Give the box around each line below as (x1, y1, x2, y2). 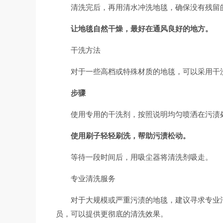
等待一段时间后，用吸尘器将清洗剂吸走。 (71, 152, 213, 162)
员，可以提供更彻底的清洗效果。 (56, 209, 168, 219)
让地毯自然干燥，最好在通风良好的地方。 (71, 24, 213, 33)
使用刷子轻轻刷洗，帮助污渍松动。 (71, 131, 190, 140)
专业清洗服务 (71, 174, 115, 183)
